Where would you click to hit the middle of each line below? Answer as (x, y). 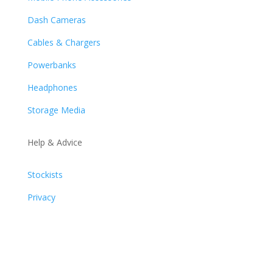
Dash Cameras (56, 19)
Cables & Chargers (64, 42)
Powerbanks (51, 65)
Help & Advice (55, 142)
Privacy (41, 197)
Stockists (45, 174)
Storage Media (56, 110)
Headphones (52, 87)
